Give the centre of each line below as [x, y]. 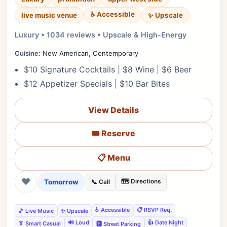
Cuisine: [28, 53]
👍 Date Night [166, 222]
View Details [113, 110]
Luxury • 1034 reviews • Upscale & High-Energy [101, 35]
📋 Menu [113, 157]
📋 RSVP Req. [154, 210]
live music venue [49, 15]
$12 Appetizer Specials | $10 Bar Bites [97, 84]
